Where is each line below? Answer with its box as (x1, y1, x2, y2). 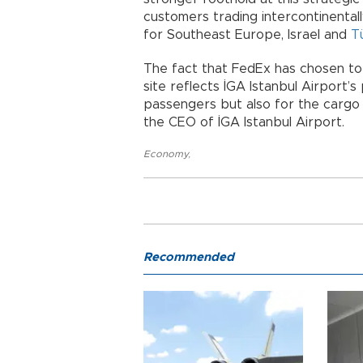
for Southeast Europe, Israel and (143, 28, 351, 42)
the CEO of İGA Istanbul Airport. (143, 116, 344, 130)
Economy (143, 149, 188, 160)
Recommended (143, 251, 234, 264)
